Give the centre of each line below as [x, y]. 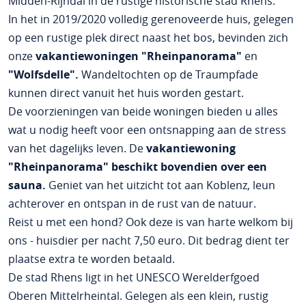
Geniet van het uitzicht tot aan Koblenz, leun [160, 185]
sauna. [27, 185]
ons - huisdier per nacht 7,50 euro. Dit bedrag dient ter [149, 240]
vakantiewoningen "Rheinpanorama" [138, 56]
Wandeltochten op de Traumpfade [168, 74]
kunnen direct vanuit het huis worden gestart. [126, 93]
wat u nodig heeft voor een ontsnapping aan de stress [147, 130]
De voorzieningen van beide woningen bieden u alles [143, 111]
